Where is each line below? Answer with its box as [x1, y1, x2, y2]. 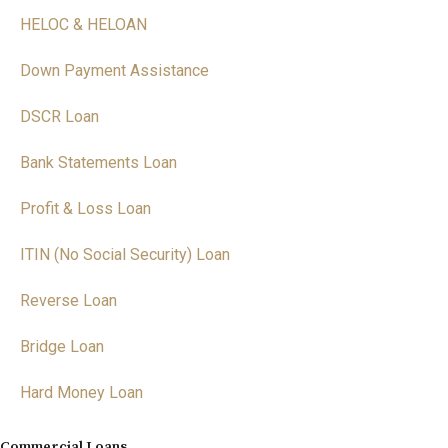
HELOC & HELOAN [20, 15, 147, 34]
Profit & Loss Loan [20, 199, 151, 218]
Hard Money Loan [20, 383, 143, 402]
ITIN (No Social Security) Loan [20, 245, 230, 264]
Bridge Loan [20, 337, 104, 356]
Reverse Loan [20, 291, 117, 310]
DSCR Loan [20, 107, 99, 126]
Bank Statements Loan [20, 153, 177, 172]
